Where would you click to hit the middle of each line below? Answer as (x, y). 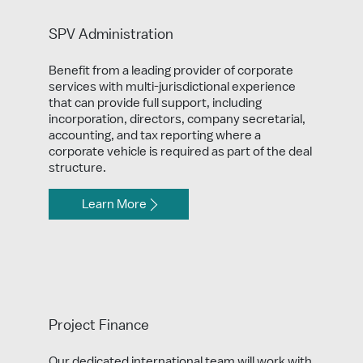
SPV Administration (111, 34)
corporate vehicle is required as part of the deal (180, 151)
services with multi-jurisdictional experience (172, 86)
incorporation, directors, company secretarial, (177, 119)
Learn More (114, 204)
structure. (77, 167)
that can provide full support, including (155, 102)
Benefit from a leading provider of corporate (171, 70)
